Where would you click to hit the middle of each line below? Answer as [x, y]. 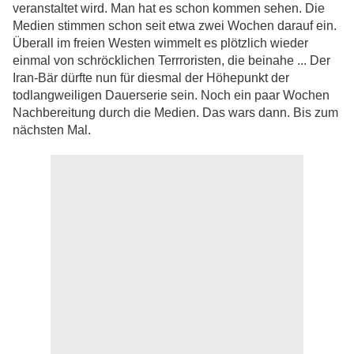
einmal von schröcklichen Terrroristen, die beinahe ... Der [171, 61]
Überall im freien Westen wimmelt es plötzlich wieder [160, 43]
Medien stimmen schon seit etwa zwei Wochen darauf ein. [175, 26]
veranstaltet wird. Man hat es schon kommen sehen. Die [169, 9]
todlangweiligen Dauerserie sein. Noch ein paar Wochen [171, 96]
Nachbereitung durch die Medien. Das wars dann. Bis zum [175, 113]
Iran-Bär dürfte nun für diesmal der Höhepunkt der [151, 78]
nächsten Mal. [53, 130]
